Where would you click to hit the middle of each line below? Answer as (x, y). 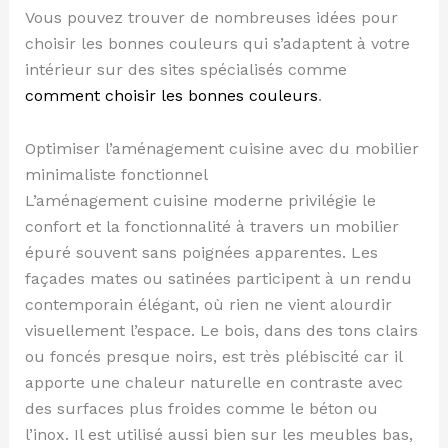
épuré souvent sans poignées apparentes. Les (201, 253)
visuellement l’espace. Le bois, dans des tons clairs (221, 331)
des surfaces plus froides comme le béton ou (201, 409)
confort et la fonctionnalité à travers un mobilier (211, 227)
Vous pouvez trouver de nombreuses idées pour (211, 18)
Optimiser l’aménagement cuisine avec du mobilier (221, 149)
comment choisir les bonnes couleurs (171, 96)
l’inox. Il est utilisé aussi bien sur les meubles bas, (218, 435)
